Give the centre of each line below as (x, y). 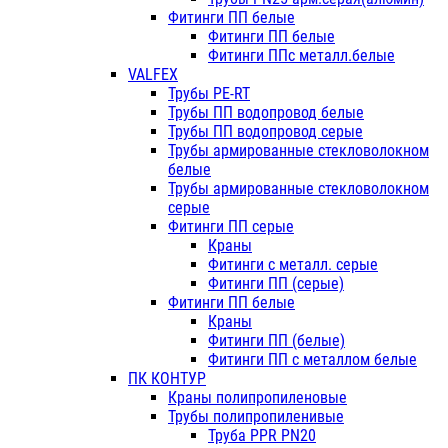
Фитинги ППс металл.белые (301, 56)
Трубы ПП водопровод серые (265, 132)
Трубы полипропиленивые (256, 417)
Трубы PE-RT (209, 94)
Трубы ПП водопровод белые (266, 113)
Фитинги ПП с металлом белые (312, 360)
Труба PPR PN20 (262, 436)
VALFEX (153, 75)
